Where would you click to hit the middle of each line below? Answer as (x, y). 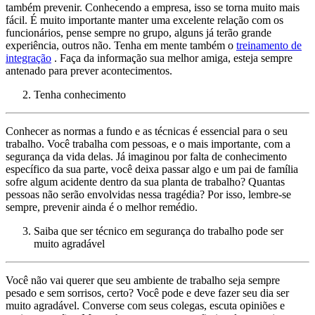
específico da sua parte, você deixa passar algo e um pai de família (152, 169)
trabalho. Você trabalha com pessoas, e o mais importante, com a (148, 143)
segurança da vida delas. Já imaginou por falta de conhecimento (146, 156)
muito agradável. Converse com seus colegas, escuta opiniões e (145, 305)
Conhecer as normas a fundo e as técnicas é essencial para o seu (147, 131)
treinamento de (269, 45)
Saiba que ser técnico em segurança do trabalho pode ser (159, 231)
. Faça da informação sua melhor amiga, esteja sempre (172, 58)
